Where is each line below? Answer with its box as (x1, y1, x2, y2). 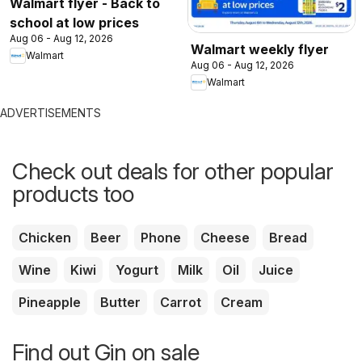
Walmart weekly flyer (191, 40, 329, 57)
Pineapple (19, 293, 81, 310)
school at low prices (10, 14, 139, 31)
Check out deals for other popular (12, 157, 334, 185)
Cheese (200, 229, 250, 246)
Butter (100, 293, 141, 310)
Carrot (160, 293, 201, 310)
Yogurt (116, 261, 158, 278)
